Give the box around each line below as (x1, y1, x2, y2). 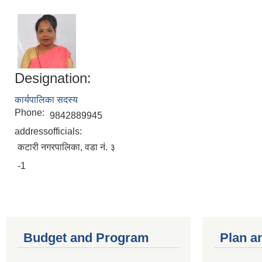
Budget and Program (23, 230, 149, 245)
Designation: (15, 70, 91, 86)
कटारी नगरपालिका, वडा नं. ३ (18, 142, 115, 152)
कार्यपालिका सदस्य (15, 94, 78, 105)
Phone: (15, 107, 47, 118)
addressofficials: (15, 126, 84, 136)
